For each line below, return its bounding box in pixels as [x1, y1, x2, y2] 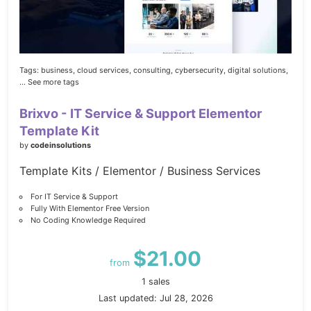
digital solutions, [228, 65, 288, 76]
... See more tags [19, 77, 79, 87]
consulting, [133, 65, 173, 76]
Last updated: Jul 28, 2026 [98, 293, 213, 304]
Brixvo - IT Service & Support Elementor [19, 106, 262, 121]
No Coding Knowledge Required [30, 215, 146, 226]
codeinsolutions [31, 140, 91, 151]
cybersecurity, [175, 65, 226, 76]
